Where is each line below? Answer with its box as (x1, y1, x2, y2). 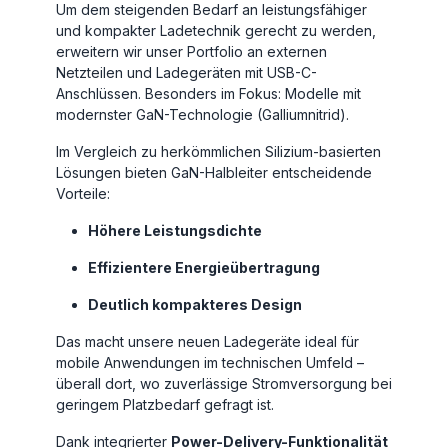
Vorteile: (56, 185, 110, 203)
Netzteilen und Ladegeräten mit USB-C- (56, 64, 317, 82)
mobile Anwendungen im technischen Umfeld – (56, 354, 364, 372)
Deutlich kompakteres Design (88, 296, 302, 314)
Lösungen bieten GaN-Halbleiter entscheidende (56, 164, 372, 182)
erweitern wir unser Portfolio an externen (56, 43, 327, 61)
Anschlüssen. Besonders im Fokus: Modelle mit (56, 85, 361, 103)
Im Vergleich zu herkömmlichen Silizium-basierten (56, 143, 381, 161)
